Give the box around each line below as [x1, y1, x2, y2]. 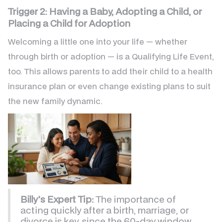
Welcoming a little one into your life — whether [8, 36, 187, 48]
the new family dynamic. [8, 95, 103, 107]
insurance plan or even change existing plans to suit [8, 80, 211, 92]
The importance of [94, 193, 176, 206]
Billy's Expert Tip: [20, 193, 94, 206]
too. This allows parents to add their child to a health [8, 65, 213, 77]
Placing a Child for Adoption [8, 17, 130, 30]
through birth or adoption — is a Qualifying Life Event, [8, 51, 214, 62]
